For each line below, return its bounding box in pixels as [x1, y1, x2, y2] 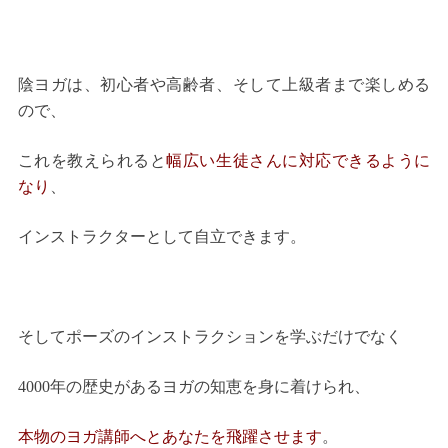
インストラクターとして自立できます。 [17, 228, 306, 246]
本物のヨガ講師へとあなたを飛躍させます [17, 428, 322, 446]
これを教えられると [17, 152, 167, 170]
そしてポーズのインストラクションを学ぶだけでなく [17, 328, 402, 346]
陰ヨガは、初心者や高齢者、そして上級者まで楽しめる [17, 76, 431, 94]
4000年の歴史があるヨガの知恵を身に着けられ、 [17, 378, 370, 396]
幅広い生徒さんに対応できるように [166, 152, 431, 170]
